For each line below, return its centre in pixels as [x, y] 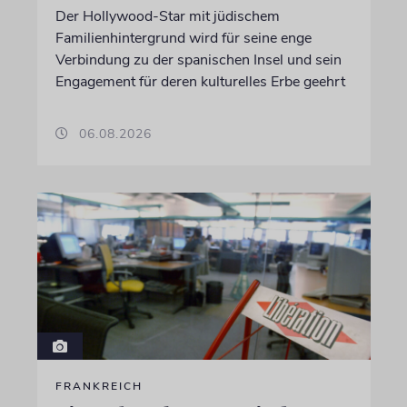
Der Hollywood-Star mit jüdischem [167, 16]
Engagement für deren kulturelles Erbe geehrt [200, 82]
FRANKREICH [99, 386]
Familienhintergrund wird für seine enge [183, 38]
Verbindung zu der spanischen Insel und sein [198, 60]
